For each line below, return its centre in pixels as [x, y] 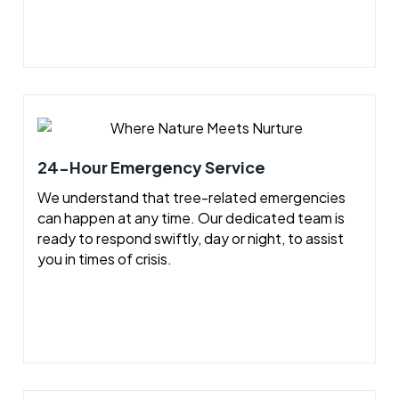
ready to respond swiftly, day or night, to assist [191, 239]
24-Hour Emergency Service [152, 167]
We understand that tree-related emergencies [192, 198]
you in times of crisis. [105, 259]
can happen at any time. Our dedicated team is [191, 218]
